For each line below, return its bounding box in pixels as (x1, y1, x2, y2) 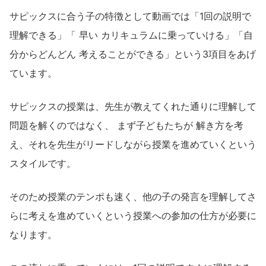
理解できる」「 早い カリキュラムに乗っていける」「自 (9, 29, 253, 42)
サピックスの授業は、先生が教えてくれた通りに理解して (9, 100, 256, 113)
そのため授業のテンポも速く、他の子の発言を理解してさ (9, 191, 256, 203)
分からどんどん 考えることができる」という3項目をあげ (9, 48, 256, 61)
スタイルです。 (9, 157, 76, 170)
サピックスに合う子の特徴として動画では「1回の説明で (9, 10, 251, 23)
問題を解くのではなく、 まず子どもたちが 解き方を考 (9, 119, 243, 132)
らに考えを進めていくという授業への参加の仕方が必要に (9, 210, 256, 222)
